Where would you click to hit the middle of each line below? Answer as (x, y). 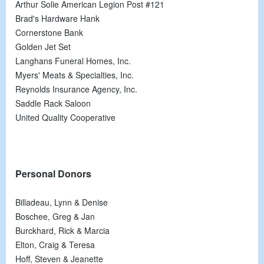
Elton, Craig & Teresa (55, 244)
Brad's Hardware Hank (57, 18)
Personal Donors (53, 173)
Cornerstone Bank (49, 32)
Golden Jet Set (43, 46)
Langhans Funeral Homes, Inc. (73, 60)
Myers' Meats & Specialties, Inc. (75, 75)
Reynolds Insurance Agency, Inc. (76, 89)
